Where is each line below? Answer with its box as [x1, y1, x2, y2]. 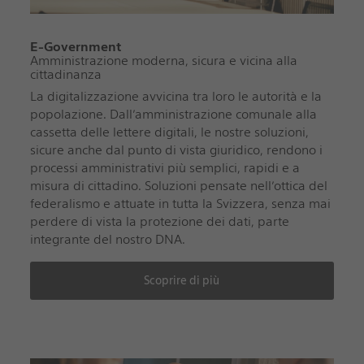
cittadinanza [29, 66, 102, 82]
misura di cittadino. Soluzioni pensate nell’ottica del [29, 177, 327, 193]
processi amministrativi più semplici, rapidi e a [29, 159, 300, 175]
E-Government [29, 38, 121, 54]
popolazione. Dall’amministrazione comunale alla [29, 106, 317, 122]
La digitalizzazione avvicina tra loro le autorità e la [29, 88, 322, 104]
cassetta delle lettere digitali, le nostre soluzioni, [29, 123, 309, 140]
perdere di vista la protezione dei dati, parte [29, 213, 289, 229]
